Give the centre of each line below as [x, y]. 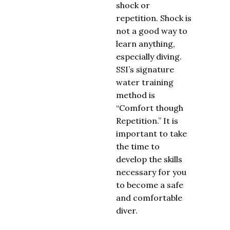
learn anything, [146, 44]
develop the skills [149, 159]
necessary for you [151, 172]
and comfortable [149, 198]
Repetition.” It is [147, 121]
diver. [127, 210]
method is [136, 95]
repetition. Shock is [154, 18]
